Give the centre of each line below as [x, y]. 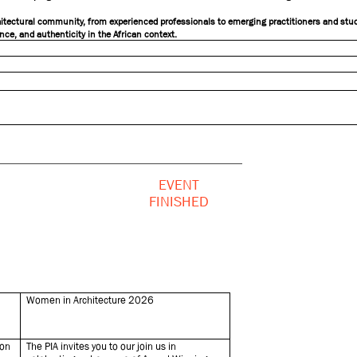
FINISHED [179, 202]
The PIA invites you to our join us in [102, 346]
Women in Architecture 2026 [90, 300]
